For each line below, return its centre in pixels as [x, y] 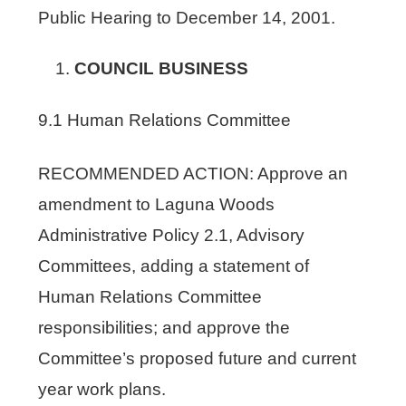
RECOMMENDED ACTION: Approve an [193, 173]
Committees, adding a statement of [174, 266]
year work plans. [102, 389]
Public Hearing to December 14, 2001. [187, 17]
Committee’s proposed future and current [198, 358]
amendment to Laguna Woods [157, 204]
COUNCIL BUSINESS [162, 68]
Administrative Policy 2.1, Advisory [172, 235]
